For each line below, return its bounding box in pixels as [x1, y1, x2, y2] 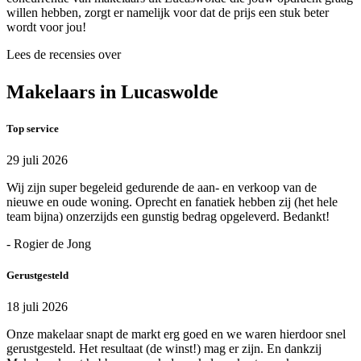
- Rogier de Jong [6, 236, 91, 251]
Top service [6, 122, 59, 135]
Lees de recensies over [6, 47, 121, 61]
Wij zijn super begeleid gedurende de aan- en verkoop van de [6, 180, 317, 194]
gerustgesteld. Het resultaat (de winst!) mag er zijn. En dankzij [6, 342, 322, 356]
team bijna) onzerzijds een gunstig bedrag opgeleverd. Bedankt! [6, 209, 330, 223]
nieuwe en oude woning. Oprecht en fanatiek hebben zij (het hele [6, 194, 338, 209]
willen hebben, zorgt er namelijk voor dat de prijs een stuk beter [6, 5, 329, 19]
